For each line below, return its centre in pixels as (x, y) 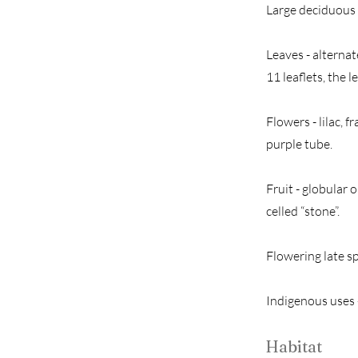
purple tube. (299, 144)
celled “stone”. (303, 211)
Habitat (294, 346)
